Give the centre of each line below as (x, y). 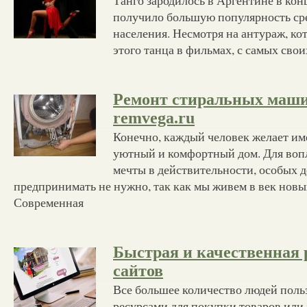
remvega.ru (154, 118)
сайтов (138, 270)
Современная (49, 202)
